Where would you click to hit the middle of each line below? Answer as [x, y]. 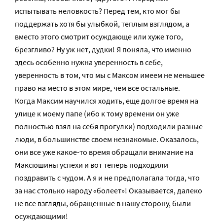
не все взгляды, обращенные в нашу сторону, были [103, 203]
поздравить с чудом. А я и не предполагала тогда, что [107, 178]
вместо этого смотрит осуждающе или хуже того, [99, 37]
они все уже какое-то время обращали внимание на [104, 152]
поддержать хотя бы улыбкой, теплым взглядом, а [102, 24]
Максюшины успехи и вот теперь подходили [92, 165]
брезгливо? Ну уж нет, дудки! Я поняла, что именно [103, 49]
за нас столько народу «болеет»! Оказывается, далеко [109, 190]
